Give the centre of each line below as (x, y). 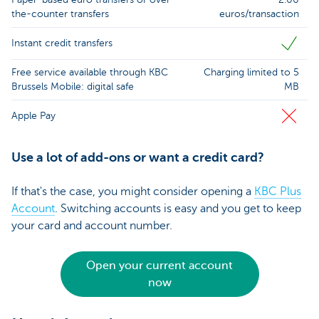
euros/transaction (259, 14)
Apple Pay (33, 116)
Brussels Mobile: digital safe (73, 87)
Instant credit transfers (62, 43)
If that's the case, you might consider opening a (133, 192)
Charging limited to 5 (251, 73)
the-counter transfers (60, 14)
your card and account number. (92, 226)
